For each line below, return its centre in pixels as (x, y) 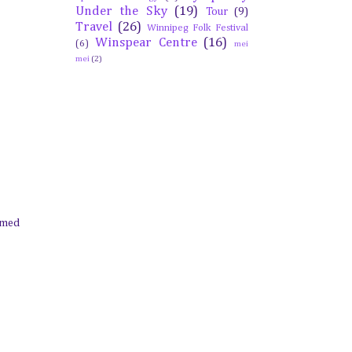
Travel (94, 27)
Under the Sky (121, 11)
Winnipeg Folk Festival (197, 28)
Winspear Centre (146, 43)
